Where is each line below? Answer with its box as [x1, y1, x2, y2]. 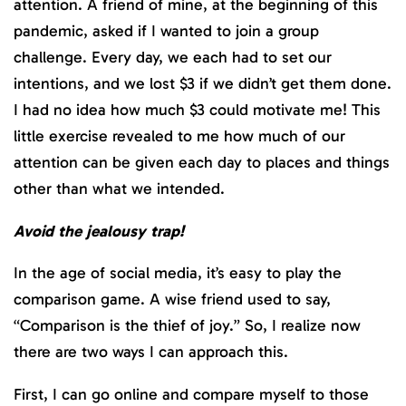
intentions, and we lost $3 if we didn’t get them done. [14, 73, 391, 94]
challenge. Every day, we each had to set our [14, 47, 332, 68]
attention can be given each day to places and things [14, 152, 390, 173]
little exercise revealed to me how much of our [14, 126, 345, 147]
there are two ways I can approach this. [14, 342, 288, 362]
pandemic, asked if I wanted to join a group [14, 21, 319, 42]
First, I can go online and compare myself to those [14, 383, 369, 404]
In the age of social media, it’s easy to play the [14, 263, 342, 284]
